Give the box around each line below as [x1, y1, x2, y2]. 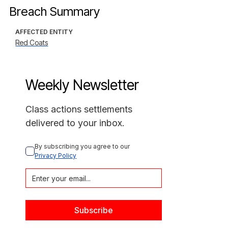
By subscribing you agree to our [35, 142, 132, 150]
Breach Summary [9, 4, 100, 19]
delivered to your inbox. [25, 118, 125, 128]
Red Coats [15, 38, 48, 47]
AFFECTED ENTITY [15, 28, 73, 36]
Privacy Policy [35, 152, 77, 159]
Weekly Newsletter [25, 76, 139, 94]
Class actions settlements [25, 104, 133, 115]
